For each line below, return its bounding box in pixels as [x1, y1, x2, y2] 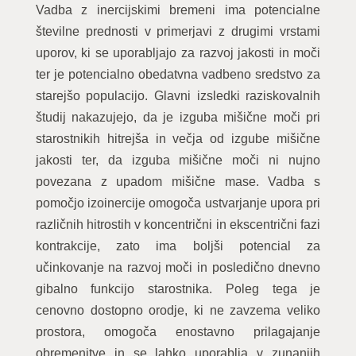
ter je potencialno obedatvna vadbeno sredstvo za [35, 68, 321, 81]
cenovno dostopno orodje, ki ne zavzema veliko [35, 304, 321, 317]
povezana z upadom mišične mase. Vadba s [35, 175, 321, 188]
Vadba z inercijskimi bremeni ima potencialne [35, 3, 321, 17]
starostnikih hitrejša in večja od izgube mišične [35, 132, 321, 145]
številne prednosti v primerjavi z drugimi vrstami [35, 25, 321, 38]
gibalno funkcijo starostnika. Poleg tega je [35, 282, 321, 296]
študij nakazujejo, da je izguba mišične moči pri [35, 110, 321, 124]
